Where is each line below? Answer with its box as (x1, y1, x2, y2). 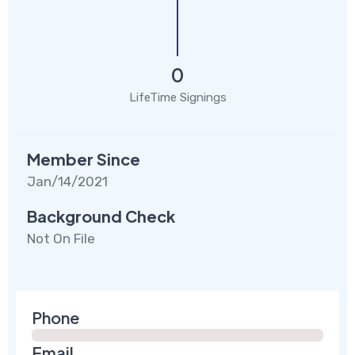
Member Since (27, 148, 140, 169)
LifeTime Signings (128, 90, 227, 105)
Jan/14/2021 (27, 173, 108, 189)
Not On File (27, 230, 95, 246)
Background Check (27, 205, 175, 226)
